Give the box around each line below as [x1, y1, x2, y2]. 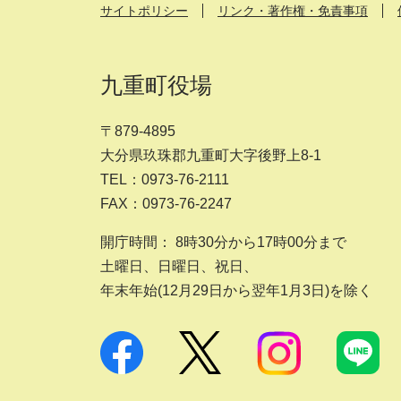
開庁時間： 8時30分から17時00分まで [100, 235, 346, 251]
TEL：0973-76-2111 [100, 172, 229, 188]
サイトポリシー [100, 4, 188, 19]
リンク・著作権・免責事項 [218, 4, 368, 19]
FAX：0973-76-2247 [100, 196, 232, 212]
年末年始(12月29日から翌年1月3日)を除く [100, 283, 372, 299]
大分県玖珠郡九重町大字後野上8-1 [100, 148, 321, 164]
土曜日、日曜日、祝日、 [100, 259, 258, 275]
